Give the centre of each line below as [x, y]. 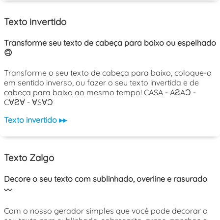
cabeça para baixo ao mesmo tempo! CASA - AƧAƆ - [100, 93]
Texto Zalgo [29, 157]
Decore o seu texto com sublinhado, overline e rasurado [106, 179]
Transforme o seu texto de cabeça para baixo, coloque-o [108, 73]
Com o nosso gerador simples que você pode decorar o [106, 211]
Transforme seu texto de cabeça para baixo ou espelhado [110, 42]
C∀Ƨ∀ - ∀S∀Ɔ [28, 102]
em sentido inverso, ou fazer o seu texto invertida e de [101, 83]
